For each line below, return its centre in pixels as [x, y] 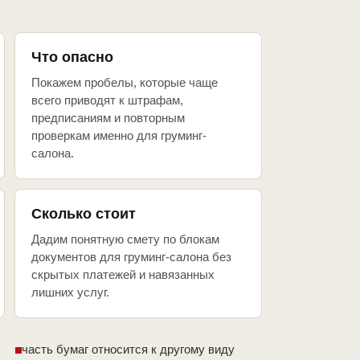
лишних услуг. [70, 292]
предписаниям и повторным [108, 118]
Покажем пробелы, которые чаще [125, 83]
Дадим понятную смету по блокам [125, 239]
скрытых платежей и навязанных [123, 275]
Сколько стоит [84, 214]
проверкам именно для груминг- [119, 136]
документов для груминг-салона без [131, 257]
